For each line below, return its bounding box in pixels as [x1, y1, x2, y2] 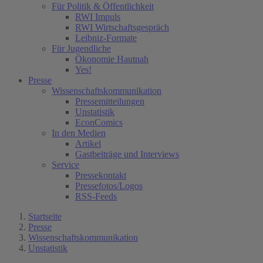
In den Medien [52, 128, 106, 138]
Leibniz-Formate [75, 33, 137, 43]
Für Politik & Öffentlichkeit [52, 1, 154, 11]
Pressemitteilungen [75, 96, 144, 106]
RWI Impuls [75, 12, 120, 22]
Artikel [75, 139, 101, 149]
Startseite [28, 211, 62, 221]
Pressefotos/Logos [75, 181, 143, 191]
